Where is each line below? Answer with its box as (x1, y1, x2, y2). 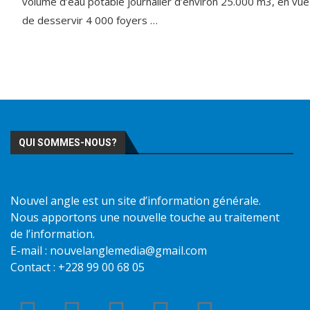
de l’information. (10, 226, 95, 242)
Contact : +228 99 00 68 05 (10, 259, 145, 275)
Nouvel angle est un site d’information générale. (10, 193, 261, 209)
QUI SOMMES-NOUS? (19, 137, 117, 149)
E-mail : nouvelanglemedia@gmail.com (10, 243, 207, 259)
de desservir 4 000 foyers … (22, 13, 158, 28)
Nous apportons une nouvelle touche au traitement (10, 210, 280, 226)
